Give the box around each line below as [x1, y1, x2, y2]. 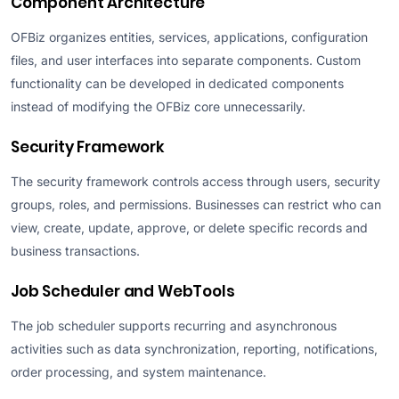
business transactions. [11, 242, 140, 258]
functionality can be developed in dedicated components [11, 75, 344, 91]
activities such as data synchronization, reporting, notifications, [11, 340, 378, 356]
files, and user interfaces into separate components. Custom [11, 52, 361, 68]
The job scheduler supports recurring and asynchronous [11, 317, 337, 333]
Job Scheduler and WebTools [11, 280, 235, 302]
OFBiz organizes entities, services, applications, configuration [11, 28, 368, 45]
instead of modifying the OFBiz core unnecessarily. [11, 98, 305, 114]
